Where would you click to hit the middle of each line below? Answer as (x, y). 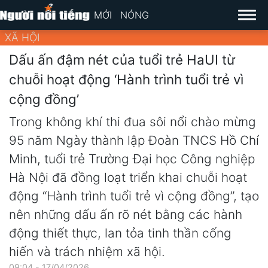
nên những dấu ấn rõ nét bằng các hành (126, 215)
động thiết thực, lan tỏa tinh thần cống (120, 233)
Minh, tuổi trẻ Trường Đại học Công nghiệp (132, 159)
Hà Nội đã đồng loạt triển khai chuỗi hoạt (128, 178)
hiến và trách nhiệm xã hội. (87, 252)
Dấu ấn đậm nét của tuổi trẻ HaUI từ (122, 59)
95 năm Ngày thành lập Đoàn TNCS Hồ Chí (134, 141)
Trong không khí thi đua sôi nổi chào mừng (133, 122)
